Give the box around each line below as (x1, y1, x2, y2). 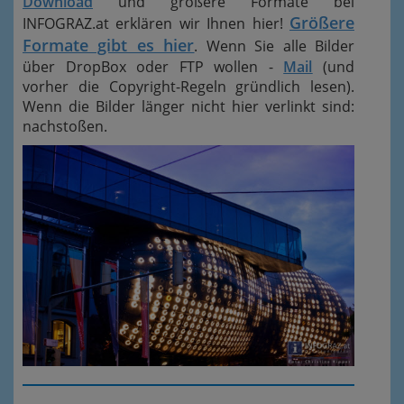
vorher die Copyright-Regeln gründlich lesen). (23, 77, 354, 97)
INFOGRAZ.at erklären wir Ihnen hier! (23, 14, 289, 34)
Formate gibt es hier (23, 34, 195, 57)
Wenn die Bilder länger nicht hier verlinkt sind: (23, 96, 354, 117)
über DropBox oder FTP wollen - (23, 57, 284, 78)
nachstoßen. (23, 116, 107, 137)
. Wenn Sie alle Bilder (194, 36, 355, 57)
